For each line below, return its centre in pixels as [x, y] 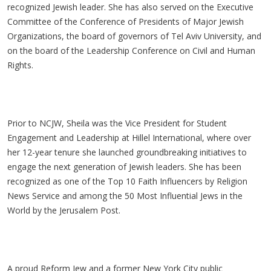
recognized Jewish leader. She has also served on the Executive [130, 7]
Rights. [20, 65]
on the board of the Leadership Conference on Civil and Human [131, 51]
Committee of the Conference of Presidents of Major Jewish [126, 21]
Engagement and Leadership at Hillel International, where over [129, 138]
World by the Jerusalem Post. [64, 210]
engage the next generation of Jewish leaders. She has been [124, 167]
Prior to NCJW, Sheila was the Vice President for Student [117, 123]
